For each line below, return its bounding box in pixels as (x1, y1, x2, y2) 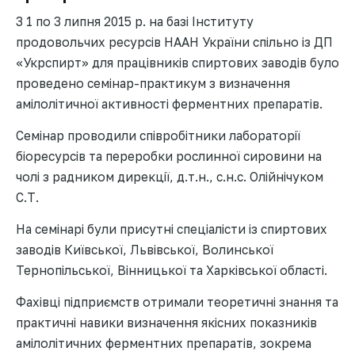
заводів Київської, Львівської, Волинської (16, 242, 273, 257)
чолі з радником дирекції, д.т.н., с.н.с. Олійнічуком (16, 170, 323, 184)
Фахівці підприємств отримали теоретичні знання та (16, 295, 338, 309)
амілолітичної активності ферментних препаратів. (16, 97, 323, 111)
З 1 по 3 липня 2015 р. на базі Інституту (16, 14, 254, 29)
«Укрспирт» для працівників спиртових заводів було (16, 55, 339, 70)
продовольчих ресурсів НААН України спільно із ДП (16, 35, 333, 49)
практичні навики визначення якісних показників (16, 315, 317, 330)
